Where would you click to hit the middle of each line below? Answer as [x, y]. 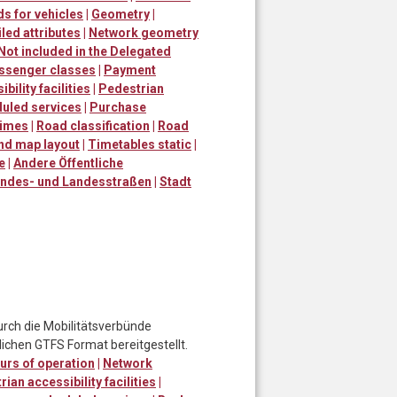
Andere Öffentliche [68, 163]
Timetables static [140, 144]
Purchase [118, 107]
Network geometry [144, 32]
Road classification [93, 125]
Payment [130, 70]
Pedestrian [131, 88]
